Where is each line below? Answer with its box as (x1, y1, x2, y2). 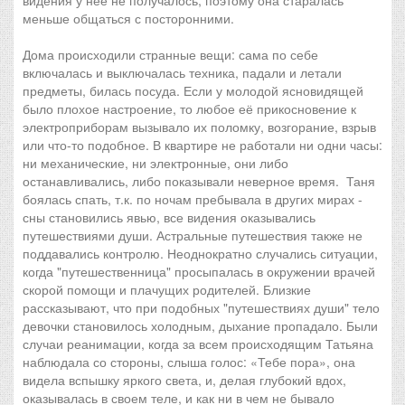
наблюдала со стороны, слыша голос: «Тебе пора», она (23, 353, 355, 371)
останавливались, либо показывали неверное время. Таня (23, 172, 375, 190)
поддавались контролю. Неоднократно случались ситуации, (23, 244, 378, 262)
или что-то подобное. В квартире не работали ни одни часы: (23, 136, 382, 154)
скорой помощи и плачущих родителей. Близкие (23, 280, 311, 298)
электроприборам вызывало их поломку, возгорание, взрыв (23, 118, 376, 136)
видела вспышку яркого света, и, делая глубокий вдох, (23, 371, 346, 389)
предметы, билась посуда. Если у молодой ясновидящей (23, 81, 363, 99)
